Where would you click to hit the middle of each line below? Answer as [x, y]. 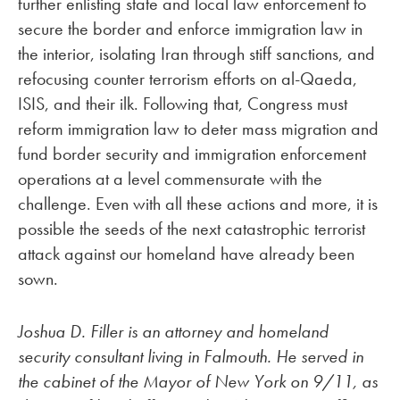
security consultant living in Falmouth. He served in [191, 357]
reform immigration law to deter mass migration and [198, 129]
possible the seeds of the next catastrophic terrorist [192, 229]
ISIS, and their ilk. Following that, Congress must [183, 104]
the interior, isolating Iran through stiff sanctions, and [196, 54]
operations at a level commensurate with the [170, 179]
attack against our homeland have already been [186, 254]
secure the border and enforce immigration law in [190, 29]
